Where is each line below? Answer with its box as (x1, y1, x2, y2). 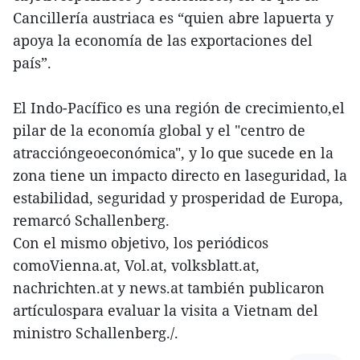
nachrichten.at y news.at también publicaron (13, 278, 325, 297)
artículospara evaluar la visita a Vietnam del (13, 301, 318, 320)
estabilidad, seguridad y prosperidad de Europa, (13, 188, 343, 207)
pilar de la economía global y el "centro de (13, 121, 305, 140)
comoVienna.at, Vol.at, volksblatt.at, (13, 256, 260, 275)
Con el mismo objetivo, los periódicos (13, 233, 268, 252)
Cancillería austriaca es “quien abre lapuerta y (13, 8, 333, 27)
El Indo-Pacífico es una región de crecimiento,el (13, 98, 345, 117)
